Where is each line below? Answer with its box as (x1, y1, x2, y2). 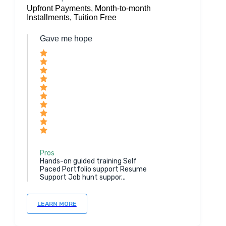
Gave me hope (39, 34, 92, 43)
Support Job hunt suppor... (39, 173, 126, 182)
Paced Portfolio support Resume (39, 165, 147, 174)
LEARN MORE (37, 200, 77, 207)
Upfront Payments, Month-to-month (26, 4, 151, 13)
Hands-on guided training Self (39, 157, 137, 165)
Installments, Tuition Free (26, 13, 117, 22)
